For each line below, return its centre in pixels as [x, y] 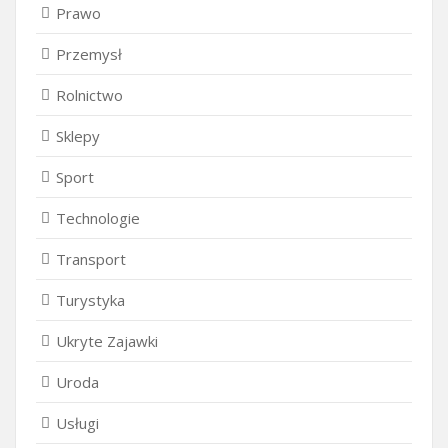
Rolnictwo [89, 94]
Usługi [77, 422]
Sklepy [78, 135]
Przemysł [89, 53]
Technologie [98, 217]
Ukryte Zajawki [107, 340]
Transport [91, 258]
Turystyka [90, 299]
